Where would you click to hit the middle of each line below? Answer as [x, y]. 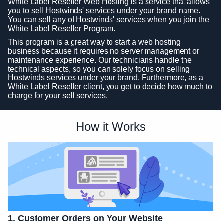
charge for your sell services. [58, 95]
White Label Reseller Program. [62, 28]
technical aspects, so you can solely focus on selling [99, 69]
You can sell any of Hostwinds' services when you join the [109, 19]
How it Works [110, 126]
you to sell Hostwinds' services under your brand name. [104, 10]
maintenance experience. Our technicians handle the [100, 60]
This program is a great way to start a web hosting [94, 42]
